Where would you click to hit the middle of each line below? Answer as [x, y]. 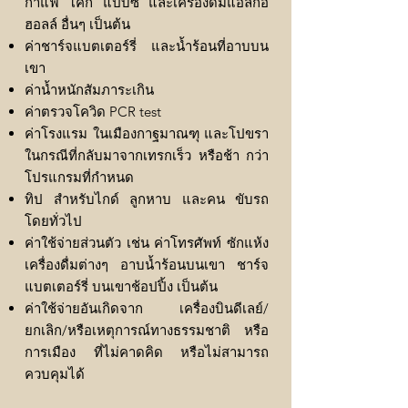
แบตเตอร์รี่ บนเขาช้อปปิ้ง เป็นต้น [121, 287]
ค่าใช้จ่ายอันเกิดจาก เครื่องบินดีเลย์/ [147, 309]
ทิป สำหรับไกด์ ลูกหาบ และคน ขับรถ [147, 199]
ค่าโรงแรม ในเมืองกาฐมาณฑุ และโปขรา [147, 134]
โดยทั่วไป [55, 221]
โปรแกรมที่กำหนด [79, 178]
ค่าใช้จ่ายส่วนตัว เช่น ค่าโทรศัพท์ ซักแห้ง [147, 243]
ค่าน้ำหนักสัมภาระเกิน [89, 90]
